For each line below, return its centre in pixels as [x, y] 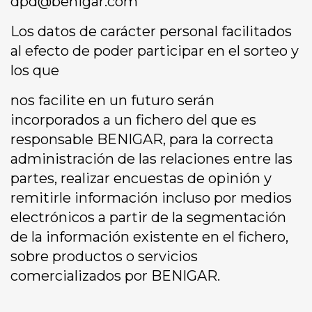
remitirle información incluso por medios [151, 198]
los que [35, 71]
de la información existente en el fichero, [149, 237]
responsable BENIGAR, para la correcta [142, 140]
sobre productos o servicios [104, 257]
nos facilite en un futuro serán [112, 101]
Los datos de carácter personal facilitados [151, 32]
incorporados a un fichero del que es [133, 120]
